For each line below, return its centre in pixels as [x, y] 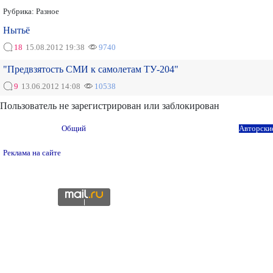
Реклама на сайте [32, 153]
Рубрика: [19, 12]
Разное [48, 12]
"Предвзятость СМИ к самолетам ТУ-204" [91, 69]
